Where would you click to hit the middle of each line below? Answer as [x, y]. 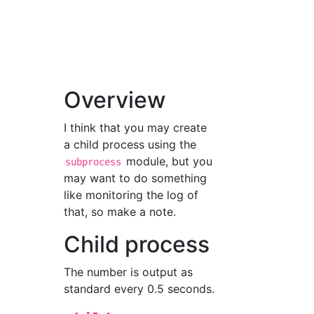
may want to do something [136, 178]
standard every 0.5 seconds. [139, 289]
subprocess [94, 162]
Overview [115, 100]
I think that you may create [136, 128]
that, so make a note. [120, 212]
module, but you [168, 161]
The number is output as [129, 272]
